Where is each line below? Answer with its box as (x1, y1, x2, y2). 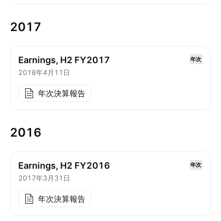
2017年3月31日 (18, 174, 70, 182)
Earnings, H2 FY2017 (18, 55, 110, 65)
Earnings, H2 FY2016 (18, 160, 110, 171)
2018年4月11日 (18, 68, 70, 76)
